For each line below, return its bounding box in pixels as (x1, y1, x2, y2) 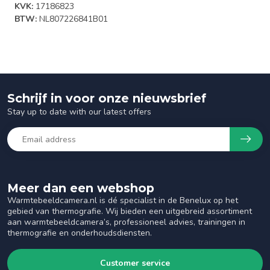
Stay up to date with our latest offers (7, 106, 151, 118)
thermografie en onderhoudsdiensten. (7, 227, 152, 239)
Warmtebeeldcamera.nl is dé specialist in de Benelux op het (7, 195, 238, 206)
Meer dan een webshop (7, 181, 154, 195)
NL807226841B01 (39, 13, 108, 25)
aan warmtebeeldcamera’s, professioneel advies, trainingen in (7, 216, 245, 228)
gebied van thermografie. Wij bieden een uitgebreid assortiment (7, 206, 252, 217)
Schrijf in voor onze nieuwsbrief (7, 91, 206, 105)
